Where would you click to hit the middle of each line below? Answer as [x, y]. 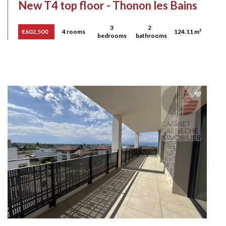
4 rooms [73, 32]
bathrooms [151, 36]
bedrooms [112, 36]
